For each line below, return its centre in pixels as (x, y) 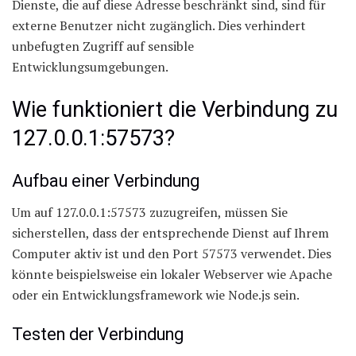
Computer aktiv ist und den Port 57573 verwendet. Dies (172, 254)
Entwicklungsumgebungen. (90, 67)
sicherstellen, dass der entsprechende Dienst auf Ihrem (170, 233)
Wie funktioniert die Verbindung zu (175, 109)
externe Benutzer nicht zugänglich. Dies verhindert (159, 26)
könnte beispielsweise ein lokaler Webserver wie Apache (172, 275)
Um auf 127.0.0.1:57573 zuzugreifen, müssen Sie (150, 213)
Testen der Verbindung (98, 334)
